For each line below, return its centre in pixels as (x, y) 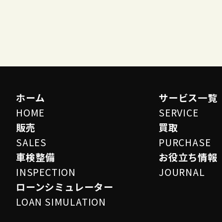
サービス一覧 (188, 97)
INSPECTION (46, 172)
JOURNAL (182, 172)
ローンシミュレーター (65, 187)
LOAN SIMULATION (61, 201)
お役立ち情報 (188, 157)
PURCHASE (185, 142)
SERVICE (179, 112)
